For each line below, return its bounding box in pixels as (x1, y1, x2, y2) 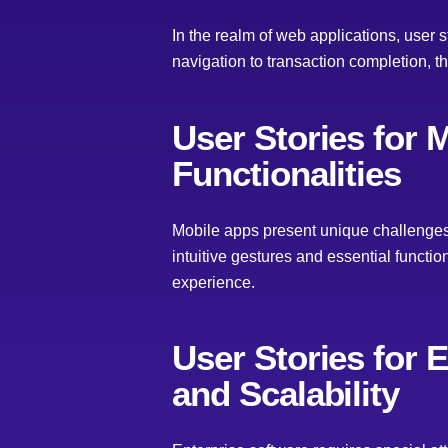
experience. (172, 273, 255, 291)
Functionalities (172, 153, 402, 193)
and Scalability (172, 374, 400, 414)
